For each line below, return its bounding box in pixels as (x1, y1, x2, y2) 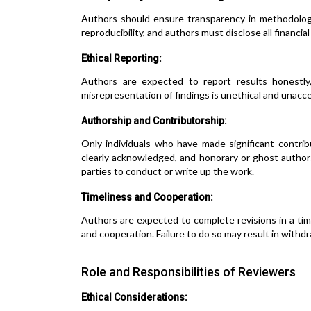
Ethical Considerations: (81, 292, 187, 303)
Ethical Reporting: (81, 53, 162, 64)
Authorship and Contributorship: (81, 115, 227, 126)
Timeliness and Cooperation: (81, 192, 213, 203)
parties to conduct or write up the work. (81, 165, 254, 177)
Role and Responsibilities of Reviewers (81, 264, 296, 279)
